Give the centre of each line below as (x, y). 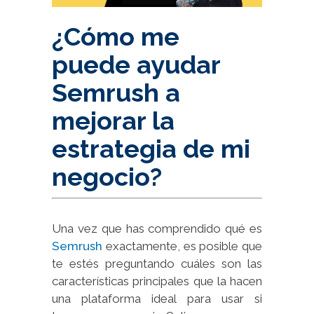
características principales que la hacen (157, 281)
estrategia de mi (151, 148)
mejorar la (113, 120)
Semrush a (116, 92)
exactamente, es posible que (182, 246)
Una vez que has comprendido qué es (157, 228)
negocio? (107, 176)
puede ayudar (136, 64)
